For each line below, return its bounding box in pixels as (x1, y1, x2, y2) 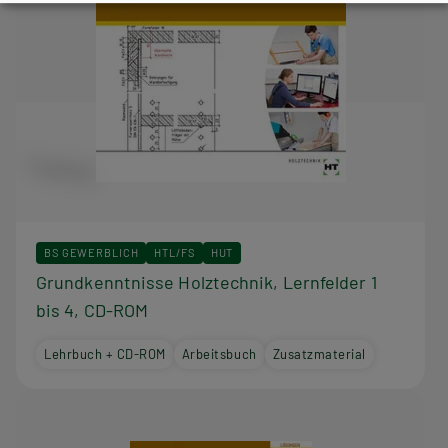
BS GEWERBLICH (44, 245, 139, 259)
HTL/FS (154, 245, 195, 259)
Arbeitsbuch (181, 345, 257, 362)
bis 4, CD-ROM (36, 298, 149, 321)
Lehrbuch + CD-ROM (44, 345, 166, 362)
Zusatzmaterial (272, 345, 366, 362)
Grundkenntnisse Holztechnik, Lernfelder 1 (36, 270, 377, 293)
